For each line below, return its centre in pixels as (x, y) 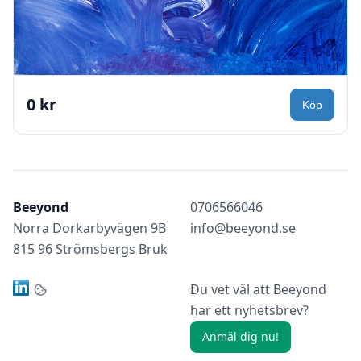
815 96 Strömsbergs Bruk (90, 249)
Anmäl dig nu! (241, 337)
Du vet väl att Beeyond (258, 290)
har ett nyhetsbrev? (249, 311)
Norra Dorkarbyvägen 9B (89, 228)
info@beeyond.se (243, 228)
